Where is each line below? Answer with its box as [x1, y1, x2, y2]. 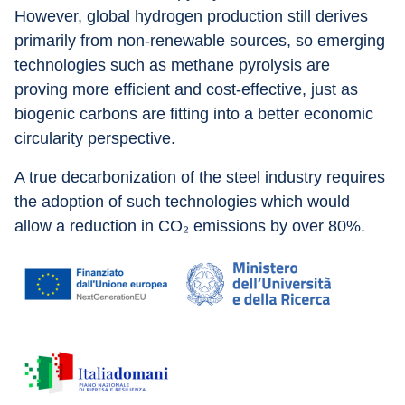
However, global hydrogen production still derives [14, 7, 372, 25]
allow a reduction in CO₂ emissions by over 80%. [14, 217, 365, 235]
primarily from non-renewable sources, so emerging [14, 32, 390, 50]
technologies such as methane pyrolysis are [14, 56, 334, 74]
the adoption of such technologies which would [14, 193, 354, 211]
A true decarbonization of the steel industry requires [14, 168, 390, 186]
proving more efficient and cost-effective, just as [14, 80, 363, 99]
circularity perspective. [14, 129, 175, 147]
